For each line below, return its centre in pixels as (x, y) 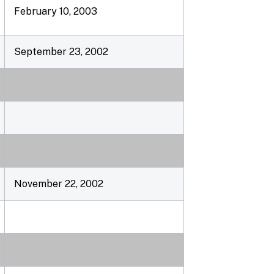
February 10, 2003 (56, 11)
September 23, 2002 (61, 52)
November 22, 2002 (59, 184)
